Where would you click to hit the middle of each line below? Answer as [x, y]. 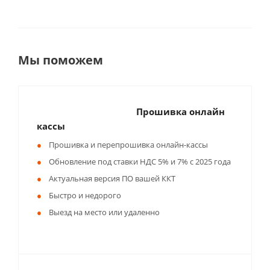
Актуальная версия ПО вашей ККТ [112, 178]
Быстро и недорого [85, 195]
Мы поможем [61, 60]
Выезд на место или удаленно [104, 212]
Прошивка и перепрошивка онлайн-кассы [128, 145]
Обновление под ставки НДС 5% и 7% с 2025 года [140, 162]
